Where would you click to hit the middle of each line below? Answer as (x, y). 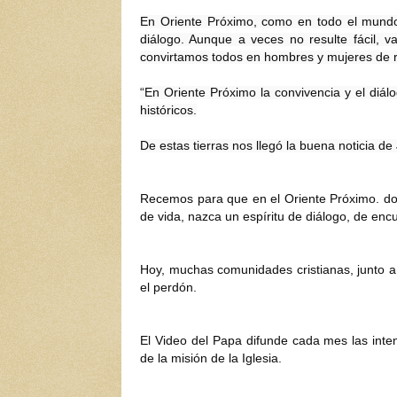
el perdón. (168, 287)
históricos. (168, 110)
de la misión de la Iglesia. (211, 358)
